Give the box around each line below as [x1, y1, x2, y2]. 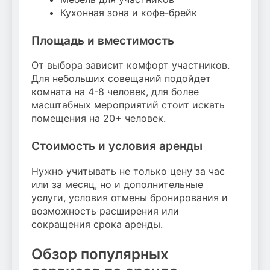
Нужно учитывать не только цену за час [31, 165, 225, 178]
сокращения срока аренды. [31, 218, 163, 231]
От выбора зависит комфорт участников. [31, 59, 230, 72]
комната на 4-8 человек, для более [31, 86, 199, 98]
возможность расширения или [31, 205, 179, 218]
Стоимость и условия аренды [31, 139, 202, 154]
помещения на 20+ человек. [31, 112, 166, 125]
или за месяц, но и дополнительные [31, 178, 203, 191]
